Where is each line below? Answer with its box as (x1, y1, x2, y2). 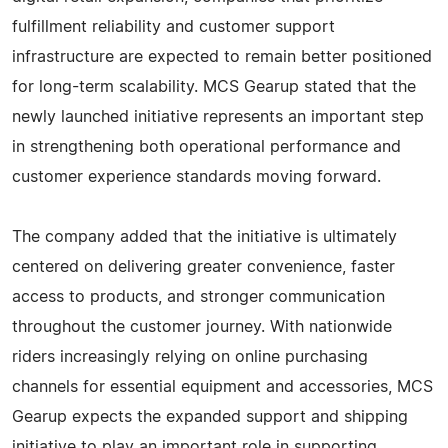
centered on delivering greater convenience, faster (12, 258, 395, 275)
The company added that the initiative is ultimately (12, 228, 397, 245)
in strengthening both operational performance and (12, 138, 401, 155)
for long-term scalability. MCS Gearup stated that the (12, 78, 416, 95)
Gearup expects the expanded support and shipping (12, 408, 408, 425)
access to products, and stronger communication (12, 288, 385, 305)
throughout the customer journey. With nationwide (12, 318, 392, 335)
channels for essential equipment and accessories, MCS (12, 378, 433, 395)
